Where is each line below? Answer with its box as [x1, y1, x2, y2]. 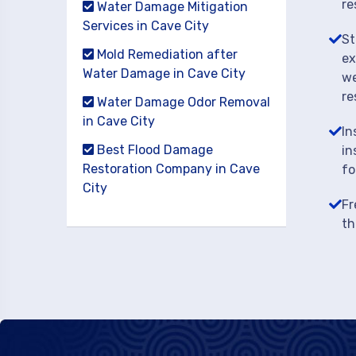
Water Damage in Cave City [83, 66, 246, 81]
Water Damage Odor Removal [94, 95, 270, 110]
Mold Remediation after [94, 47, 238, 62]
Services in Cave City [83, 18, 209, 33]
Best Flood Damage [94, 142, 213, 157]
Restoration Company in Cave [83, 161, 260, 176]
